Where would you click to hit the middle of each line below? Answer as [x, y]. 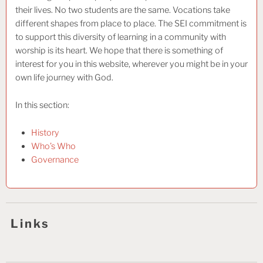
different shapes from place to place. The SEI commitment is [131, 24]
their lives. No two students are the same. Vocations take [123, 10]
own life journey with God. [64, 78]
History [45, 132]
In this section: [42, 105]
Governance [55, 159]
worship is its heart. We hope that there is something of [119, 51]
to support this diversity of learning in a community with [121, 37]
